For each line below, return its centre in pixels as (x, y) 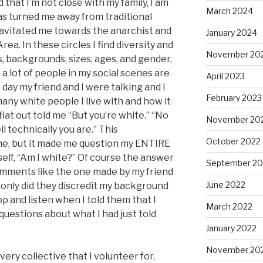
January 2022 (231, 228)
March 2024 (229, 11)
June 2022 (225, 185)
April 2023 (225, 76)
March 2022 (229, 207)
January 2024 (231, 33)
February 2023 (234, 98)
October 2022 (233, 141)
